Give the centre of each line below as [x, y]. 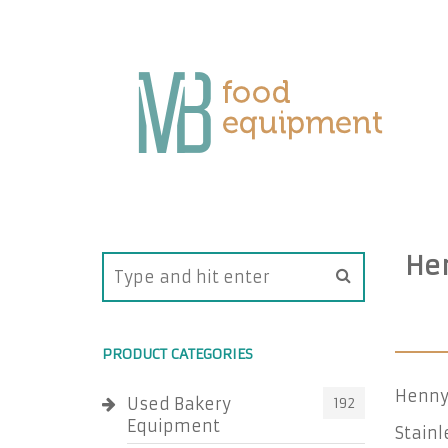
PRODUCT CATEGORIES [177, 354]
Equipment [173, 426]
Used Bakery [179, 404]
